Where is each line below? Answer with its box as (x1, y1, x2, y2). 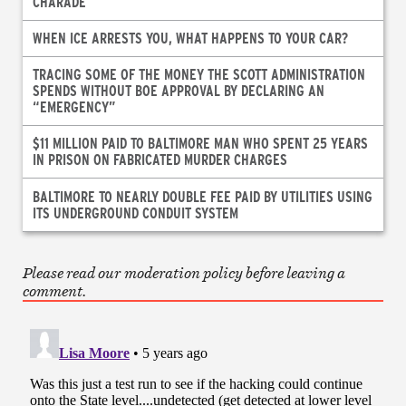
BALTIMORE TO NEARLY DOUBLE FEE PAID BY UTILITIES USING (32, 186, 372, 206)
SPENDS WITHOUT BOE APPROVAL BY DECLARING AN (32, 81, 324, 101)
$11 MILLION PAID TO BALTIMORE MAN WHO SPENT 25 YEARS (32, 133, 368, 153)
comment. (22, 280, 87, 301)
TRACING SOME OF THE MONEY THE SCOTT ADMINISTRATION (32, 64, 365, 84)
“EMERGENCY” (32, 97, 116, 117)
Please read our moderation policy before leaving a (22, 262, 345, 283)
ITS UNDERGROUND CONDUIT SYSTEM (32, 202, 238, 222)
